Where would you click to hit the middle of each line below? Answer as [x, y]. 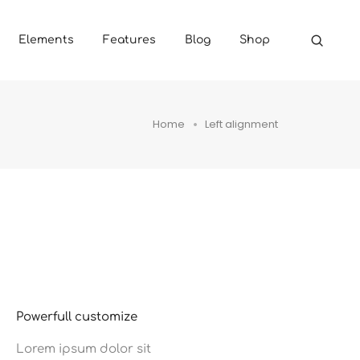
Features [129, 40]
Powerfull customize [76, 317]
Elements [46, 40]
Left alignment [241, 124]
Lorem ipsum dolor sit [83, 349]
